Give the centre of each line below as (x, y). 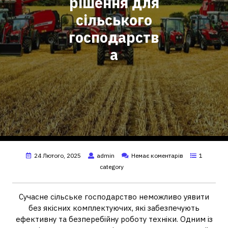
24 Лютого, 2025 (57, 155)
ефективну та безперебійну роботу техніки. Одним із (114, 219)
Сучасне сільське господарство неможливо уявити (114, 197)
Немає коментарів (157, 155)
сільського (114, 20)
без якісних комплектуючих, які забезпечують (114, 208)
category (111, 167)
